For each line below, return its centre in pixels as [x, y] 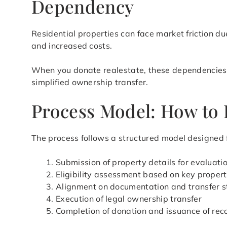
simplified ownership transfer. [90, 82]
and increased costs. [72, 46]
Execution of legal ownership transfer [129, 199]
